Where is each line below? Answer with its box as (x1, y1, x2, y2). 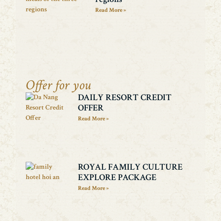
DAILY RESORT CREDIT (78, 92, 172, 104)
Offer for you (26, 76, 91, 95)
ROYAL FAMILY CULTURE (78, 161, 183, 173)
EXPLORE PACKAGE (78, 172, 157, 184)
